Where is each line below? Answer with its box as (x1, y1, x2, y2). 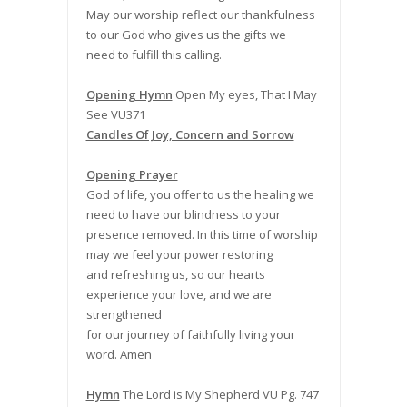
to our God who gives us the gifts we (85, 26, 286, 44)
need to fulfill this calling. (85, 46, 222, 64)
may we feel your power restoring (85, 246, 273, 263)
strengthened (85, 306, 162, 323)
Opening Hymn (85, 86, 173, 104)
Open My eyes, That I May (172, 86, 317, 104)
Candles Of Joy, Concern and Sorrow (85, 126, 294, 144)
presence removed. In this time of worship (85, 226, 318, 243)
